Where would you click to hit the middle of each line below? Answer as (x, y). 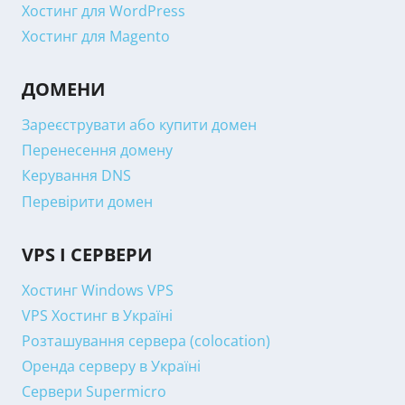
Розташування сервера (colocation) (146, 341)
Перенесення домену (97, 151)
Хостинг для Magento (96, 36)
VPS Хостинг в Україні (97, 315)
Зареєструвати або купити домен (139, 124)
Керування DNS (76, 176)
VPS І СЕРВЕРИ (87, 255)
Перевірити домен (87, 201)
